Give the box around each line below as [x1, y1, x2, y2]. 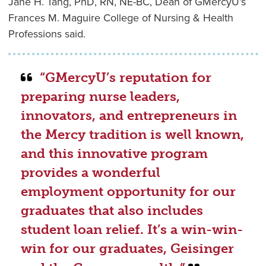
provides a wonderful [21, 165, 161, 181]
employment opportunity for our [21, 184, 236, 200]
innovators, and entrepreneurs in [21, 108, 237, 124]
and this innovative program [21, 146, 208, 162]
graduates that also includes [21, 203, 204, 219]
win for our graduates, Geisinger [21, 241, 235, 257]
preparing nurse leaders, [21, 89, 180, 105]
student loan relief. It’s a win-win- [21, 222, 243, 238]
